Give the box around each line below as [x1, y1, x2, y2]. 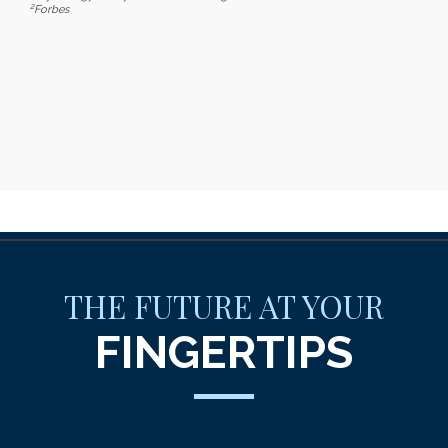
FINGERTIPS [95, 325, 353, 379]
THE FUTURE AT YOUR [64, 284, 384, 327]
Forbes [34, 2, 69, 16]
